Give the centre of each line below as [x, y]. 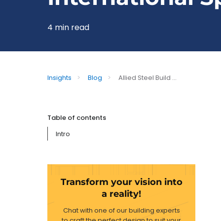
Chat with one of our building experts [121, 210]
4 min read [68, 27]
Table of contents [77, 118]
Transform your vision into [121, 182]
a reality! [121, 194]
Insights [60, 78]
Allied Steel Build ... [147, 78]
